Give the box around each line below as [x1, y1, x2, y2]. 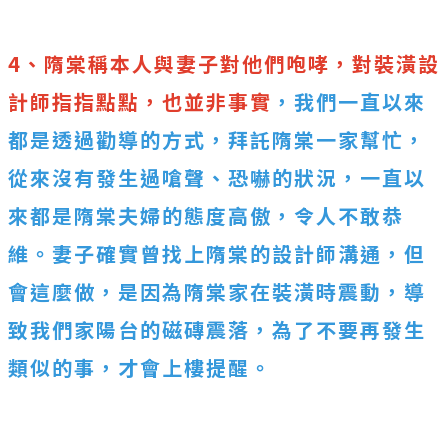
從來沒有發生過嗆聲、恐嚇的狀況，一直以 [8, 163, 426, 193]
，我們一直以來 [272, 87, 426, 117]
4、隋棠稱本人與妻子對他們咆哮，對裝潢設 [8, 49, 440, 79]
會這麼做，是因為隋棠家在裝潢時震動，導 [8, 277, 426, 307]
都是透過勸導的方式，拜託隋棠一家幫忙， [8, 125, 426, 155]
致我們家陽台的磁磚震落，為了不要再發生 [8, 315, 426, 345]
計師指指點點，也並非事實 [8, 87, 272, 117]
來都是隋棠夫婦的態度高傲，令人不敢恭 [8, 201, 404, 231]
